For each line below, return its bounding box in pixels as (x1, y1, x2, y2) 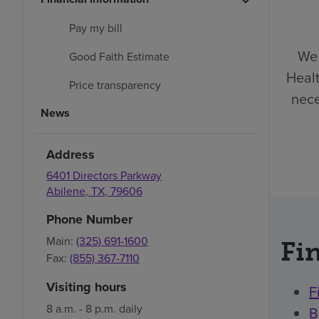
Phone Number (46, 209, 132, 229)
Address (46, 145, 95, 164)
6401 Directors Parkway (46, 167, 162, 183)
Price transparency (69, 76, 161, 93)
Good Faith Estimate (69, 48, 169, 64)
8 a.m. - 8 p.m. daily (46, 300, 142, 316)
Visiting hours (46, 277, 127, 296)
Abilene (46, 182, 85, 199)
